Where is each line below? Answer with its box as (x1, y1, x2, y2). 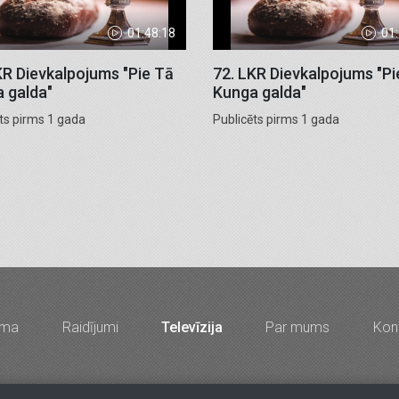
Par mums (265, 319, 330, 337)
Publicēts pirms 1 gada (213, 112, 339, 127)
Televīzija (160, 319, 223, 337)
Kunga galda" (213, 83, 306, 102)
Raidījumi (61, 319, 118, 337)
